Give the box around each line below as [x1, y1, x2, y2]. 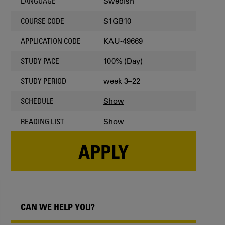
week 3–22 [103, 76, 140, 86]
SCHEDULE [21, 96, 54, 105]
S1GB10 [103, 16, 131, 26]
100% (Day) [103, 56, 143, 66]
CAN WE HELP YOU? [21, 201, 95, 212]
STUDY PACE [21, 56, 59, 65]
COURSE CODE [21, 16, 64, 25]
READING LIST [21, 117, 64, 126]
